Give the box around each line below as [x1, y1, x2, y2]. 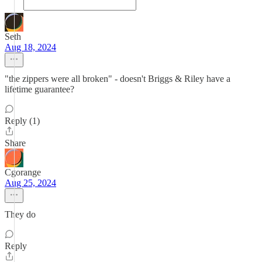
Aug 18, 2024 [5, 42, 56, 52]
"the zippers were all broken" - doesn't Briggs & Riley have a [5, 74, 230, 84]
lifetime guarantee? [5, 84, 74, 94]
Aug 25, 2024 [5, 178, 56, 188]
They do [5, 209, 36, 219]
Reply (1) [5, 116, 40, 126]
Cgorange [5, 167, 41, 177]
